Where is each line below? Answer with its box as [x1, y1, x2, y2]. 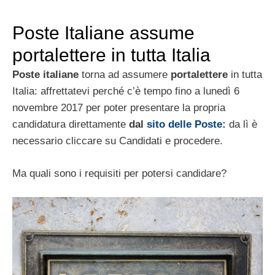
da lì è [229, 118, 257, 131]
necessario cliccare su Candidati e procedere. [12, 135, 223, 147]
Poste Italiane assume [12, 23, 195, 44]
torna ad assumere [82, 69, 168, 81]
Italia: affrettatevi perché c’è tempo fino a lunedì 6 [12, 85, 239, 98]
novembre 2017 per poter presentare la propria [12, 102, 225, 114]
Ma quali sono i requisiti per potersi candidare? [12, 167, 227, 179]
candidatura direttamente [12, 118, 126, 131]
